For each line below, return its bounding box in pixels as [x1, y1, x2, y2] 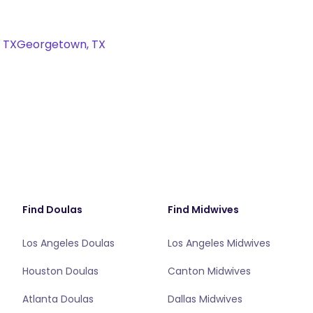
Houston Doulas [22, 264, 99, 278]
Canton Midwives [168, 264, 251, 278]
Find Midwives [168, 203, 239, 217]
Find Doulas [22, 203, 82, 217]
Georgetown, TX [17, 36, 105, 52]
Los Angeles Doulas [22, 236, 115, 250]
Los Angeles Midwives [168, 236, 270, 250]
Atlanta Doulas [22, 292, 94, 306]
